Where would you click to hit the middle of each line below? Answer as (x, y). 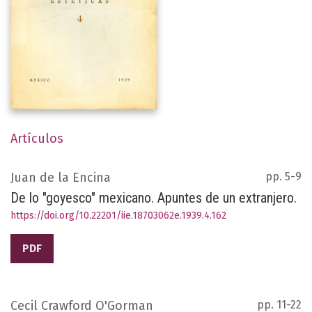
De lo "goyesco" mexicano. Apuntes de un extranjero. (154, 198)
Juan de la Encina (61, 178)
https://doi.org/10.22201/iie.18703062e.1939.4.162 (118, 216)
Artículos (37, 139)
